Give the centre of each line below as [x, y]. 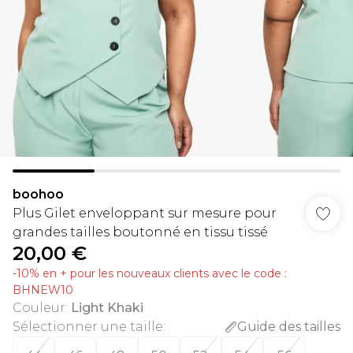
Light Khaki [107, 308]
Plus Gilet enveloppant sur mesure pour [145, 213]
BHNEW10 [43, 290]
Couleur [39, 308]
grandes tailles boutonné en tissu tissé [140, 232]
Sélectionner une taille [88, 327]
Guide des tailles [289, 327]
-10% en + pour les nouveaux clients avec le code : [150, 273]
